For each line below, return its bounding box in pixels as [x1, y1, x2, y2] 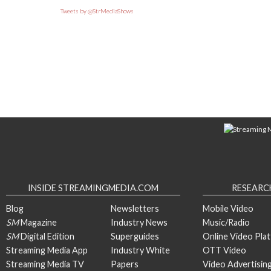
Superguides [111, 231, 159, 241]
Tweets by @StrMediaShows [60, 7, 134, 15]
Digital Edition [19, 231, 74, 241]
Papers [111, 259, 139, 269]
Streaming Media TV [6, 259, 84, 269]
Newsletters [111, 203, 159, 214]
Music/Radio [203, 217, 250, 227]
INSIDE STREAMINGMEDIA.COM [28, 183, 158, 193]
